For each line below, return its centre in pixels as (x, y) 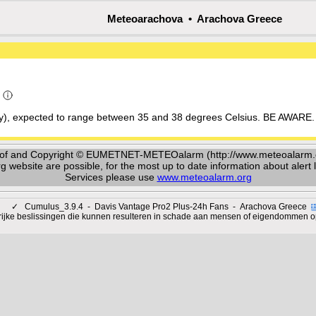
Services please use (111, 177)
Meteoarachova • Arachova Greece (194, 19)
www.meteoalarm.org (204, 177)
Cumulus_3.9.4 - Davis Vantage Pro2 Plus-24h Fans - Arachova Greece (166, 207)
